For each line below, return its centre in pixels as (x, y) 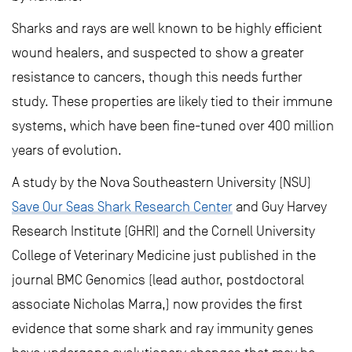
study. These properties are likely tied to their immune (172, 101)
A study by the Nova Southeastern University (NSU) (161, 182)
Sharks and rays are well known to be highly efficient (167, 28)
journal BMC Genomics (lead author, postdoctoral (158, 280)
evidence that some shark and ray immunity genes (163, 328)
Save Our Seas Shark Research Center (122, 207)
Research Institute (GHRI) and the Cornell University (163, 231)
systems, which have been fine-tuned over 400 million (173, 126)
